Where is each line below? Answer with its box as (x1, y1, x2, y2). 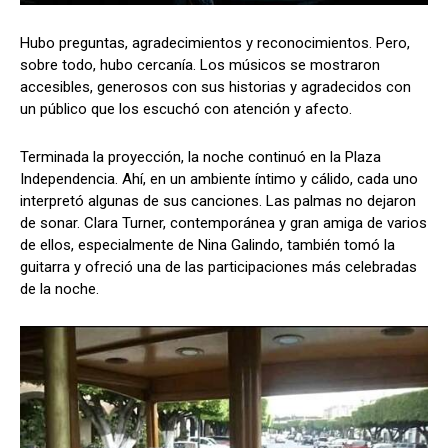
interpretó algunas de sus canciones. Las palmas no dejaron (20, 192, 416, 210)
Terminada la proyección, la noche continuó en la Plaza (20, 148, 381, 166)
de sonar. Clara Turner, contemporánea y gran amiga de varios (20, 214, 427, 232)
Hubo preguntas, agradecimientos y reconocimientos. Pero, (20, 34, 410, 52)
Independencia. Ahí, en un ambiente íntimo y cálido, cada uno (20, 170, 418, 188)
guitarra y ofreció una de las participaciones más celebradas (20, 258, 417, 276)
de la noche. (20, 280, 99, 298)
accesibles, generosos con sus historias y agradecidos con (20, 78, 411, 96)
